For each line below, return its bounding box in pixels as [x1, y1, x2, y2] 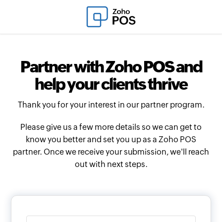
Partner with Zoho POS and [20, 57, 202, 76]
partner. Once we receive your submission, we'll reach [13, 147, 209, 157]
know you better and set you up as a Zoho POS [26, 135, 196, 145]
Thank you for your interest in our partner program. [17, 100, 205, 110]
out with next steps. [74, 160, 148, 169]
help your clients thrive [35, 75, 187, 94]
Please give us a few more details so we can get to [20, 122, 202, 132]
